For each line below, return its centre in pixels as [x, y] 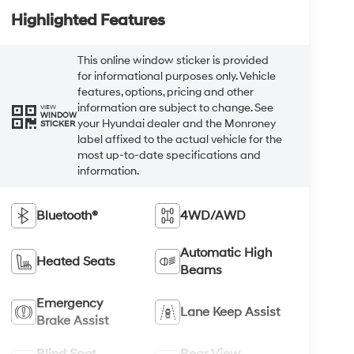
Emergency [69, 303]
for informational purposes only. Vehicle [176, 76]
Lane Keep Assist [230, 312]
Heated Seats [75, 261]
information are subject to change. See [175, 107]
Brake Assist [72, 320]
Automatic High [226, 252]
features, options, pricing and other [165, 92]
